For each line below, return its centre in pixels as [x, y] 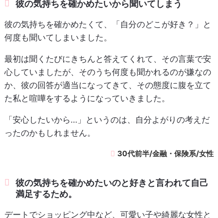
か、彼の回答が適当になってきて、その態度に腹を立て [108, 85]
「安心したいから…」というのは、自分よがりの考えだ [107, 119]
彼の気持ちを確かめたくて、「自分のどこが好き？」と [108, 24]
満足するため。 [46, 194]
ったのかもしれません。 [50, 133]
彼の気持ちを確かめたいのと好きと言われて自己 [112, 182]
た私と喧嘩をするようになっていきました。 [87, 98]
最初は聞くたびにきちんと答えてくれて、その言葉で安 [108, 59]
